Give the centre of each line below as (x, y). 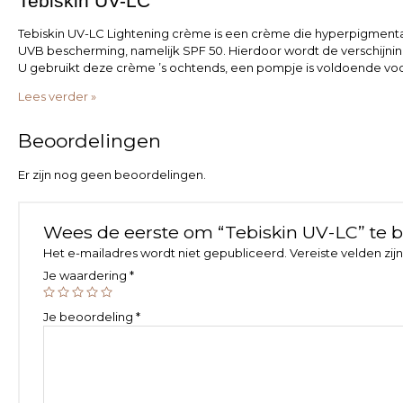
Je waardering (86, 276)
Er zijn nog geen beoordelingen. (112, 175)
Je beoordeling (90, 317)
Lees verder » (57, 97)
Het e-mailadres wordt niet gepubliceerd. (165, 253)
